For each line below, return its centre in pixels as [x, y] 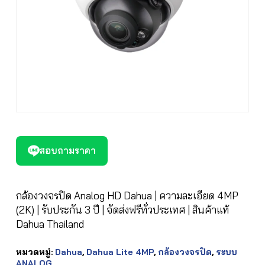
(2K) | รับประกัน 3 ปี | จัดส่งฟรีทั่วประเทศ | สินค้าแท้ [122, 210]
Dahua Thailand [50, 224]
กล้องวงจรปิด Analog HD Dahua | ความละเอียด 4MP [127, 196]
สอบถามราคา [67, 151]
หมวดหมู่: [35, 252]
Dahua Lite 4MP [120, 252]
